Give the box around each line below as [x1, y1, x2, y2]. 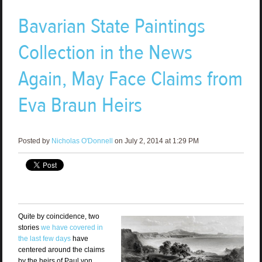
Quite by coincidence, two [18, 212, 99, 221]
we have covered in [40, 223, 103, 232]
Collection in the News [18, 39, 192, 66]
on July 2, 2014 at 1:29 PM [112, 137, 199, 146]
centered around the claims [18, 246, 105, 254]
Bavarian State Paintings [18, 13, 205, 40]
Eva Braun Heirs [18, 92, 142, 119]
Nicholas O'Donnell [51, 137, 113, 146]
